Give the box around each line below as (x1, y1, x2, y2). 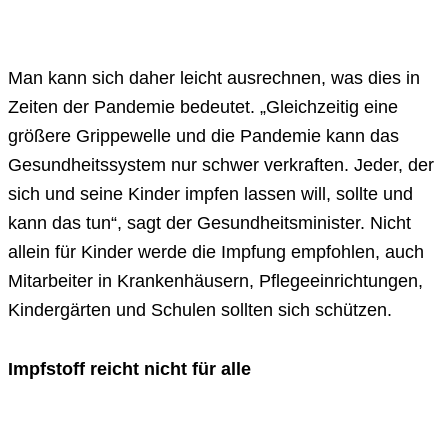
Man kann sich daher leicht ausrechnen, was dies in (8, 68, 420, 89)
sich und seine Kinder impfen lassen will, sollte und (8, 184, 413, 205)
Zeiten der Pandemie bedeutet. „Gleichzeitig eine (8, 97, 398, 118)
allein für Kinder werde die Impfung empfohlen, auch (8, 242, 424, 263)
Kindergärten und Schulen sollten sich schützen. (8, 300, 392, 321)
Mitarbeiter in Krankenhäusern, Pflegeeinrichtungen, (8, 271, 423, 292)
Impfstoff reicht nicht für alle (8, 359, 251, 380)
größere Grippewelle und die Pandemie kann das (8, 126, 399, 147)
